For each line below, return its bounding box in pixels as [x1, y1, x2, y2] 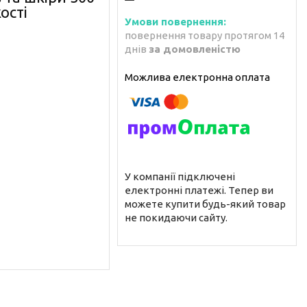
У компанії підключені [125, 170, 235, 182]
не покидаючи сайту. [125, 211, 228, 223]
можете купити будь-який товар [125, 197, 286, 210]
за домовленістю [149, 42, 241, 55]
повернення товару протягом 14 [125, 29, 284, 41]
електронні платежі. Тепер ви [125, 184, 273, 196]
